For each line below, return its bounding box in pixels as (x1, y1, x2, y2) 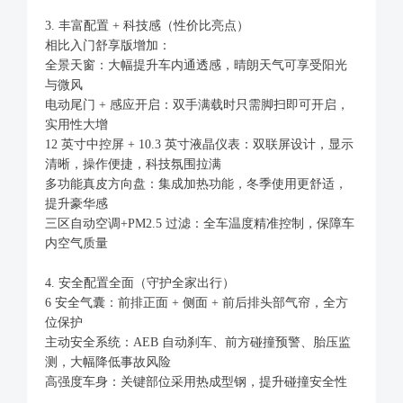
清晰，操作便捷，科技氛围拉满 (45, 157, 221, 171)
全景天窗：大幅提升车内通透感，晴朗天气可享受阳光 (45, 58, 347, 72)
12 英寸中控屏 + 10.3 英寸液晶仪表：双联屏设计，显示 (45, 137, 354, 151)
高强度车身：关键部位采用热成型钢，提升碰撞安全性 (45, 374, 347, 389)
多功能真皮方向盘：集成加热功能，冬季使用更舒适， (45, 176, 347, 191)
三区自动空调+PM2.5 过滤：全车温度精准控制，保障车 (45, 216, 354, 230)
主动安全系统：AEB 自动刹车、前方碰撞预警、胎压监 (45, 335, 351, 349)
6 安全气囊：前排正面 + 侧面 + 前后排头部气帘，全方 (45, 295, 348, 309)
